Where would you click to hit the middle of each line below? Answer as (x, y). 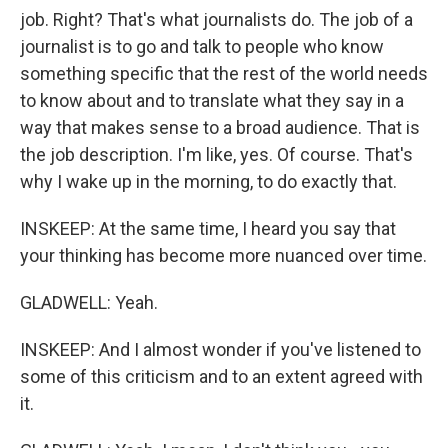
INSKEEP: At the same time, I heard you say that (208, 228)
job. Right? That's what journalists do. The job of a (216, 19)
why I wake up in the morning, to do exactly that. (208, 181)
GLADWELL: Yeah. (89, 302)
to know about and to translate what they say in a (212, 100)
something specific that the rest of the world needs (224, 73)
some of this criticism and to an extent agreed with (221, 376)
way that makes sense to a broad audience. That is (220, 127)
